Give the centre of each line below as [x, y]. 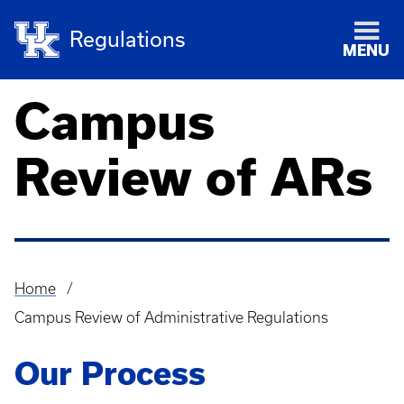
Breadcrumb [64, 303]
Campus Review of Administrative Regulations [171, 317]
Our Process [110, 374]
